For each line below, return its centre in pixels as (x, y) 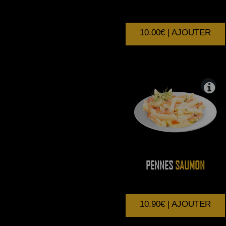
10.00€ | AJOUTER (176, 32)
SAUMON (189, 165)
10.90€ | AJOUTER (176, 204)
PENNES (160, 165)
